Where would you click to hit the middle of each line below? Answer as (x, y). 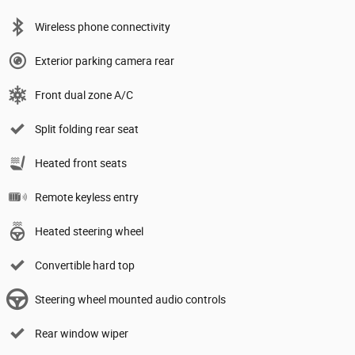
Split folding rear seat (87, 130)
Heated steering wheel (89, 232)
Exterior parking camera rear (105, 61)
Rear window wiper (82, 334)
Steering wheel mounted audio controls (130, 300)
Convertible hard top (85, 266)
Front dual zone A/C (84, 95)
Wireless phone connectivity (103, 27)
